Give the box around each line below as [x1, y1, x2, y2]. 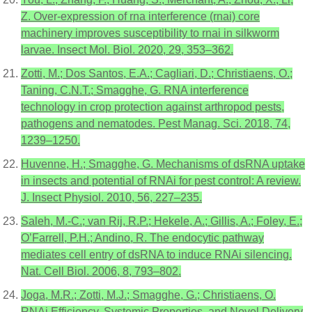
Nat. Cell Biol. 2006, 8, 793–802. [21, 265, 181, 277]
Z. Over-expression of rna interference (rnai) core [21, 10, 260, 22]
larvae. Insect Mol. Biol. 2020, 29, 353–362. [21, 43, 233, 56]
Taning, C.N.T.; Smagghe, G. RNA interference [21, 84, 249, 96]
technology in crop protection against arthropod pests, [21, 100, 284, 113]
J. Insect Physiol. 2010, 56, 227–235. [21, 191, 202, 203]
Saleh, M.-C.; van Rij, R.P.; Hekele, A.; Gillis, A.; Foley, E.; [21, 214, 302, 227]
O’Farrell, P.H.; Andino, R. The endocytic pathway [21, 231, 264, 244]
